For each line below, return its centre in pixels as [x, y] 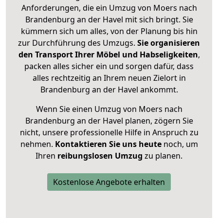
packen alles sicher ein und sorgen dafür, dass [109, 66]
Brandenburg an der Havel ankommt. [109, 90]
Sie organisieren [169, 43]
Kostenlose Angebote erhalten [109, 182]
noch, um [180, 144]
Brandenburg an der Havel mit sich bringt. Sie [109, 20]
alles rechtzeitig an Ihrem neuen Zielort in [109, 78]
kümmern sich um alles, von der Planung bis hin [109, 31]
